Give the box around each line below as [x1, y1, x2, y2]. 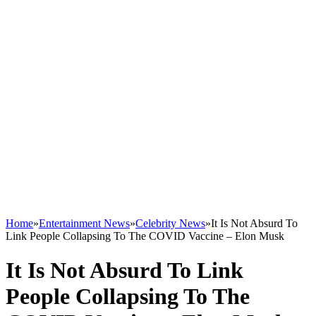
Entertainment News [39, 217, 130, 229]
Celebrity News [135, 217, 205, 229]
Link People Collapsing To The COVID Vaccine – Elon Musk [6, 230, 284, 242]
